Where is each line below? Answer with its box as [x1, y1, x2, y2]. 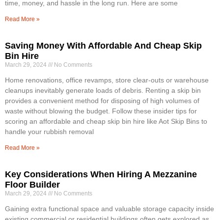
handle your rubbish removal [5, 128, 94, 136]
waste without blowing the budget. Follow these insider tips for [5, 107, 197, 115]
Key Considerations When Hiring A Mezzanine [5, 169, 197, 180]
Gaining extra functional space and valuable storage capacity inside [5, 205, 214, 213]
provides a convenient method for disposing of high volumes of [5, 97, 199, 105]
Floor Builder [5, 180, 60, 190]
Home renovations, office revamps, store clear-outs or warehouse [5, 76, 209, 84]
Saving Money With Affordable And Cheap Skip [5, 41, 202, 51]
